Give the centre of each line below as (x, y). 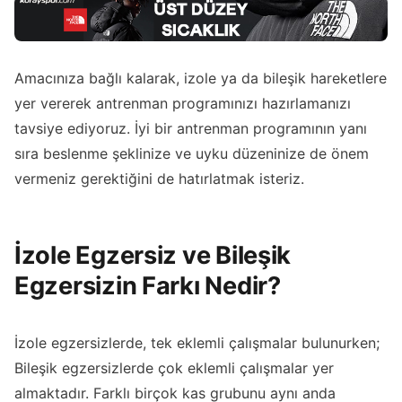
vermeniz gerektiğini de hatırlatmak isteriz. (159, 179)
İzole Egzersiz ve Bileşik (153, 255)
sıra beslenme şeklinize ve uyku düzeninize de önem (192, 154)
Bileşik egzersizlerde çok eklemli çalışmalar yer (174, 368)
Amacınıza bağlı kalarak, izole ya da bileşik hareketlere (201, 79)
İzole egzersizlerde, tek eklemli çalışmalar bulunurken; (197, 343)
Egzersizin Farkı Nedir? (148, 285)
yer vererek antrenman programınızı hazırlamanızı (183, 104)
